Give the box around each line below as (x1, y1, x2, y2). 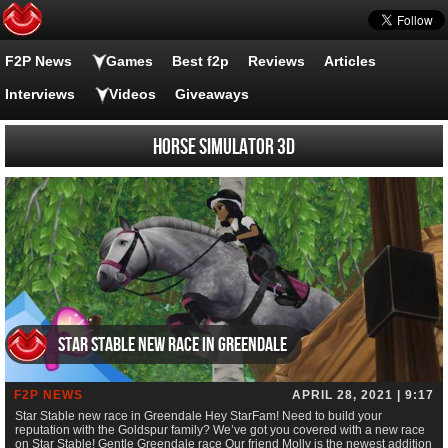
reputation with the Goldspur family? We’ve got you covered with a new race (15, 423, 425, 438)
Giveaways (175, 86, 249, 102)
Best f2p (172, 53, 229, 69)
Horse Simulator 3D (153, 134, 295, 161)
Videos (109, 86, 156, 102)
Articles (324, 53, 376, 69)
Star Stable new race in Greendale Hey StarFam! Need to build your (15, 409, 382, 424)
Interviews (5, 86, 75, 102)
